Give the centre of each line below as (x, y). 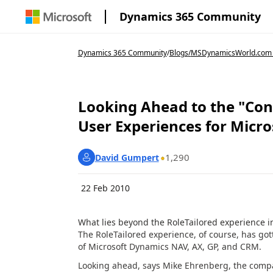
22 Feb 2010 (105, 188)
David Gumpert (127, 157)
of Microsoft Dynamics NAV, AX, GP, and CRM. (169, 246)
